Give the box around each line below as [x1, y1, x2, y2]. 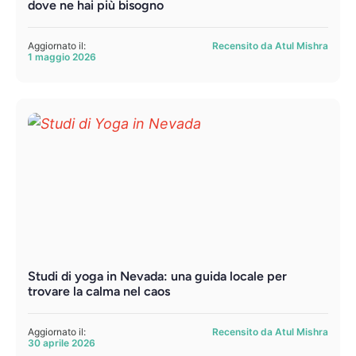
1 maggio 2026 [28, 51, 96, 64]
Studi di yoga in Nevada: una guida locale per [28, 269, 287, 284]
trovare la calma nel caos [28, 284, 170, 300]
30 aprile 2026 [28, 337, 95, 350]
